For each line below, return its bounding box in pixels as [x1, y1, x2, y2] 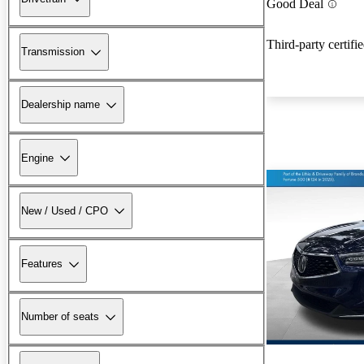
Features [21, 258, 63, 271]
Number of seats [21, 310, 99, 323]
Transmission [21, 45, 84, 58]
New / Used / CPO [21, 204, 108, 217]
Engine [21, 151, 54, 164]
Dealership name [21, 98, 100, 111]
